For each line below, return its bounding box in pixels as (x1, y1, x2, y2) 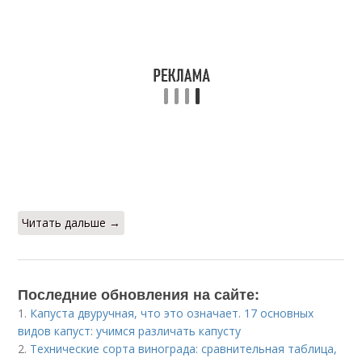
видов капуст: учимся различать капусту (18, 323, 242, 339)
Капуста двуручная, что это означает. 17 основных (30, 305, 314, 321)
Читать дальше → (22, 215, 121, 230)
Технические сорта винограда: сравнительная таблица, (30, 341, 338, 356)
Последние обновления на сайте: (18, 284, 260, 305)
